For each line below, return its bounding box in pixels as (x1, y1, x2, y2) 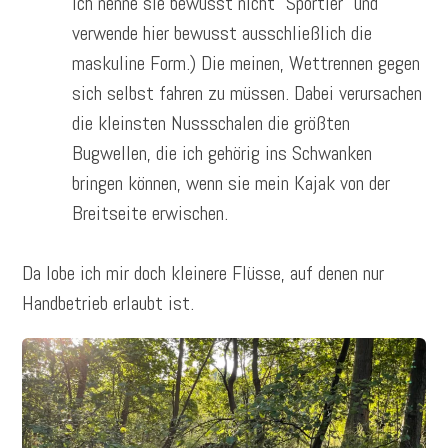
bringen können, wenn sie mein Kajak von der (72, 170, 391, 197)
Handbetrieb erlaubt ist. (22, 290, 195, 317)
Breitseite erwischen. (72, 200, 229, 227)
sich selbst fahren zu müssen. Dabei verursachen (72, 80, 423, 107)
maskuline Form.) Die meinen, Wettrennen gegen (72, 50, 421, 77)
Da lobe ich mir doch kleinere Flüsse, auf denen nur (22, 260, 385, 287)
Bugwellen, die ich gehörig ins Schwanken (72, 140, 373, 167)
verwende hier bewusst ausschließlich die (72, 20, 373, 47)
